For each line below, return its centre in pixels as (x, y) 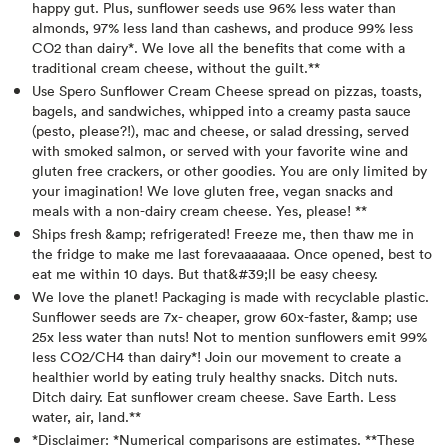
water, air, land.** (86, 416)
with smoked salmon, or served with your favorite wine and (220, 150)
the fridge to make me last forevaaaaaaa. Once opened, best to (232, 253)
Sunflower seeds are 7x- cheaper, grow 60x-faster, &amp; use (225, 316)
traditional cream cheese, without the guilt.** (176, 67)
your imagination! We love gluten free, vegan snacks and (212, 190)
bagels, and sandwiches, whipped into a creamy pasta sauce (221, 110)
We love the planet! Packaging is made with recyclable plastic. (230, 296)
